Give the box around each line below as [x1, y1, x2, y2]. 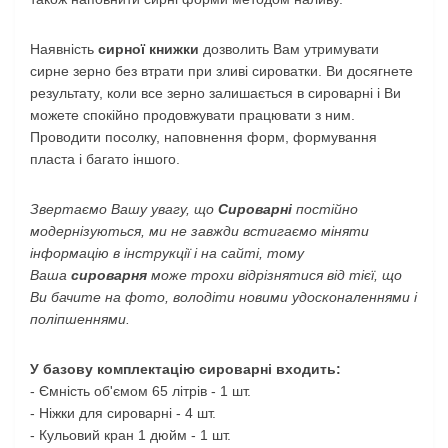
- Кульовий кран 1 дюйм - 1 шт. [30, 426, 231, 443]
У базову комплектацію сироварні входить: [30, 360, 341, 377]
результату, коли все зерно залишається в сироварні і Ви [30, 84, 401, 101]
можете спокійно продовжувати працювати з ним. [30, 106, 355, 123]
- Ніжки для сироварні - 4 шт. [30, 404, 216, 421]
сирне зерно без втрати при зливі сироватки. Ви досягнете [30, 62, 413, 79]
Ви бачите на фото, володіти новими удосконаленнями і [30, 288, 417, 305]
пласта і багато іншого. [30, 150, 180, 167]
